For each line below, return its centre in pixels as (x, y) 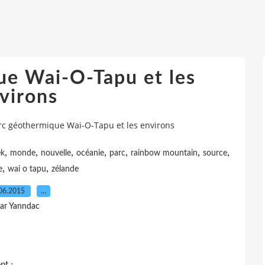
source (215, 153)
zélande (65, 169)
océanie (90, 153)
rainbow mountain (164, 153)
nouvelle (56, 153)
